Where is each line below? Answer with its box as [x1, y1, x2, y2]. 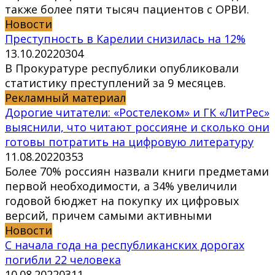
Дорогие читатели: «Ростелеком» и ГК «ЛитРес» [5, 105, 269, 120]
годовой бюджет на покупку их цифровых [5, 193, 239, 209]
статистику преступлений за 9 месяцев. [5, 76, 226, 91]
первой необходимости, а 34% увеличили [5, 179, 237, 194]
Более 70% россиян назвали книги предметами [5, 164, 269, 179]
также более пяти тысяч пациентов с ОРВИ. [5, 2, 249, 17]
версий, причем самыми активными [5, 208, 212, 223]
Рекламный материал [5, 90, 126, 106]
